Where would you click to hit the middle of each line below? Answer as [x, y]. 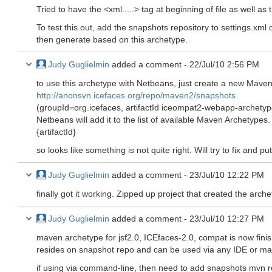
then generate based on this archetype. [112, 39]
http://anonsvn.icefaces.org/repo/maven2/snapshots [136, 95]
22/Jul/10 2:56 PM [224, 64]
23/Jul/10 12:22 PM [227, 175]
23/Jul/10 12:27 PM [227, 219]
